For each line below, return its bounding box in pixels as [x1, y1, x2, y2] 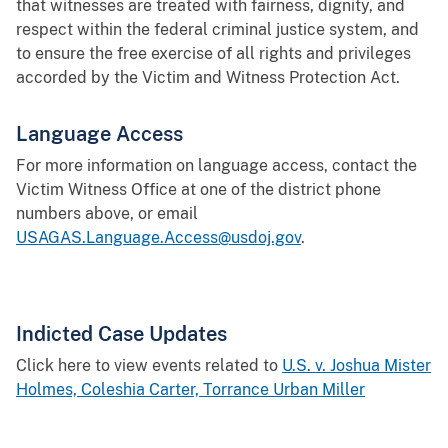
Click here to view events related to [16, 355, 282, 375]
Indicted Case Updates [16, 321, 227, 345]
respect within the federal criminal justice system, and [16, 19, 419, 39]
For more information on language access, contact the [16, 155, 417, 175]
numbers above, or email [16, 203, 198, 223]
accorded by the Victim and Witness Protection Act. [16, 67, 400, 87]
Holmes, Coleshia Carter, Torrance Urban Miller [16, 379, 365, 399]
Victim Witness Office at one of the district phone [16, 179, 381, 199]
